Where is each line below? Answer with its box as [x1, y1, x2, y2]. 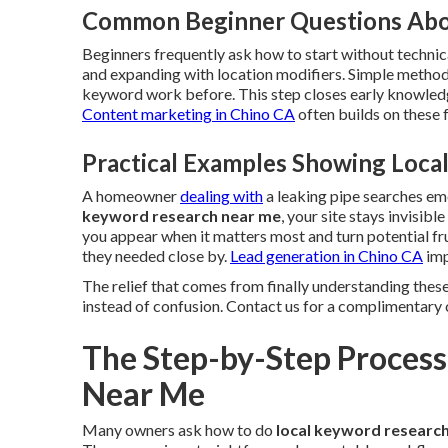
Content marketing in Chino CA [82, 104, 295, 123]
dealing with [180, 186, 263, 205]
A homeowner [82, 186, 180, 205]
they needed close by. [82, 246, 230, 265]
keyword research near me [82, 206, 281, 225]
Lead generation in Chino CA [230, 246, 423, 265]
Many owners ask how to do [82, 420, 276, 439]
